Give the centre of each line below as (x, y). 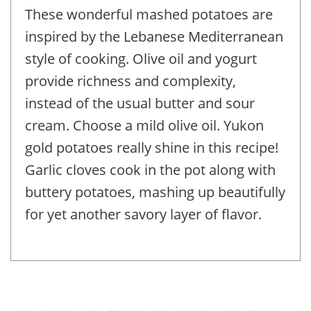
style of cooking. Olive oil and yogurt (141, 58)
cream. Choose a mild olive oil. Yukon (144, 125)
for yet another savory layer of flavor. (143, 214)
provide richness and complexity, (131, 81)
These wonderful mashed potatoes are (149, 14)
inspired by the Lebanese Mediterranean (154, 36)
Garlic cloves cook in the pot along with (150, 169)
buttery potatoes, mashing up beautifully (155, 192)
